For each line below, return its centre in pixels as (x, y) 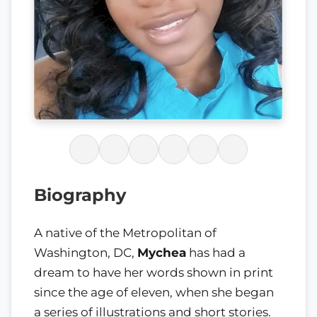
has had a (216, 252)
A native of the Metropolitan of (125, 232)
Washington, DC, (86, 252)
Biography (80, 195)
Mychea (162, 252)
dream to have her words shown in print (154, 272)
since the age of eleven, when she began (154, 292)
